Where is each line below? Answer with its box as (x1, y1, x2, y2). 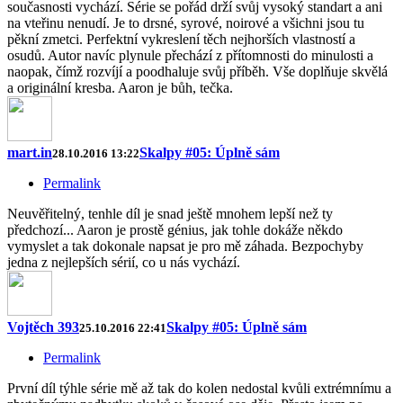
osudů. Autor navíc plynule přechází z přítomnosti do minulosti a (7, 48, 373, 64)
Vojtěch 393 (7, 319, 79, 336)
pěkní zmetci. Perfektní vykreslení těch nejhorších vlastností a (7, 31, 355, 48)
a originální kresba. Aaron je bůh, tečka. (7, 80, 233, 96)
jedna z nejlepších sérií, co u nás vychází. (7, 255, 240, 271)
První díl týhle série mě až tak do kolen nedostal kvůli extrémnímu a (7, 381, 391, 397)
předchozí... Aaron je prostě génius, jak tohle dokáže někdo (7, 222, 343, 238)
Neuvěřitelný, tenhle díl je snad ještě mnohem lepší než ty (7, 206, 333, 222)
